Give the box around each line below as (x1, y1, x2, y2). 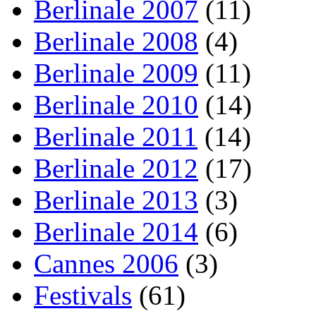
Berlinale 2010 (34, 89, 198, 120)
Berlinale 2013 (34, 184, 198, 215)
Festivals (34, 279, 132, 310)
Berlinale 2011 (34, 121, 197, 152)
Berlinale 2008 (34, 25, 198, 56)
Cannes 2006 (34, 248, 178, 279)
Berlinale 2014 (34, 216, 198, 247)
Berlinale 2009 (34, 57, 198, 88)
